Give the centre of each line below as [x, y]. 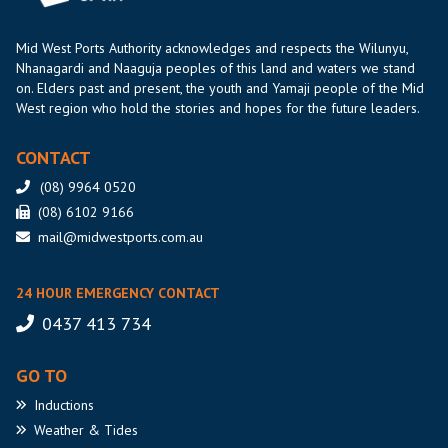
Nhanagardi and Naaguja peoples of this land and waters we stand [215, 68]
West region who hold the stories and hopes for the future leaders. [218, 108]
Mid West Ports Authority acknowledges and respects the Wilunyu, [212, 48]
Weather [59, 430]
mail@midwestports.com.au [120, 237]
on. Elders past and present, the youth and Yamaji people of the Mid [220, 88]
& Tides [111, 430]
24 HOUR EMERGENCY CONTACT [118, 293]
